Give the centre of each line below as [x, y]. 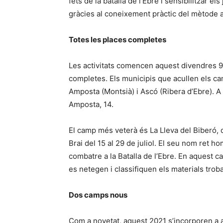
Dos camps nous [98, 195]
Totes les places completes [117, 40]
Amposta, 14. [91, 104]
